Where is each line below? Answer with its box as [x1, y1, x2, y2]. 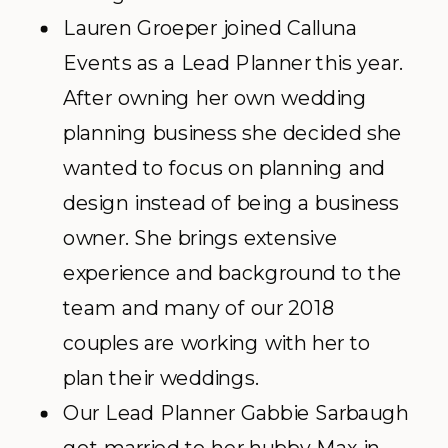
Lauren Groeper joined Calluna [63, 15, 357, 41]
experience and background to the [63, 260, 402, 286]
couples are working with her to [63, 330, 371, 356]
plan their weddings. [63, 365, 259, 391]
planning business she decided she [63, 120, 402, 146]
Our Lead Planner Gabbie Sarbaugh [63, 400, 409, 426]
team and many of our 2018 [63, 295, 336, 321]
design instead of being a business [63, 190, 399, 216]
